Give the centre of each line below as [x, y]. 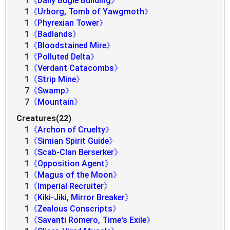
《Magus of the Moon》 [75, 175]
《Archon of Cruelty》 [72, 130]
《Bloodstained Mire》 [72, 45]
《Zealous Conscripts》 [75, 209]
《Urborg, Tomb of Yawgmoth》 [91, 12]
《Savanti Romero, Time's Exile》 [92, 220]
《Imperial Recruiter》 [71, 186]
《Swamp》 [52, 91]
